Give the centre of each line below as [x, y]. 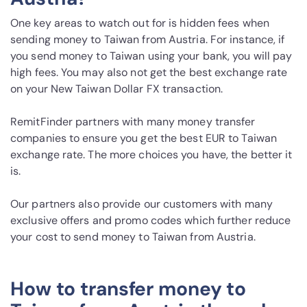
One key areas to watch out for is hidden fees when [140, 23]
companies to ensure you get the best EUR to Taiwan [144, 138]
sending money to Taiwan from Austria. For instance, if [148, 40]
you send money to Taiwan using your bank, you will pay [151, 56]
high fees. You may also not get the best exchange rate [149, 73]
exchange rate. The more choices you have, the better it [151, 155]
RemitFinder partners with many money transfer [133, 122]
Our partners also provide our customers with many [142, 204]
